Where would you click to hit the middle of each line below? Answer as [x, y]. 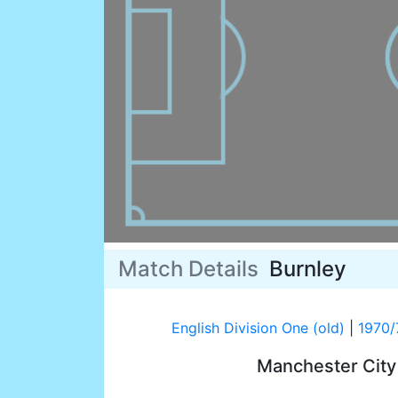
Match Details [194, 269]
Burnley [308, 269]
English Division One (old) [258, 328]
